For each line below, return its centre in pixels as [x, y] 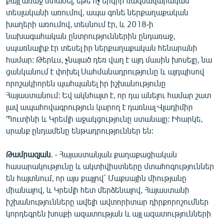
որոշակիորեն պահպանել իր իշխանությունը [86, 83]
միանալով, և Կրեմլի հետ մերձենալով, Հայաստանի [98, 189]
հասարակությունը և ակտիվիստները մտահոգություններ [110, 166]
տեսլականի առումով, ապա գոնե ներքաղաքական [97, 12]
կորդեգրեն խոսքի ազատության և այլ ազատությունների [109, 213]
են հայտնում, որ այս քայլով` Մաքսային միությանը [96, 178]
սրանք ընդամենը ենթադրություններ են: [80, 130]
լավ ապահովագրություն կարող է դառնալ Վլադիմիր [99, 107]
